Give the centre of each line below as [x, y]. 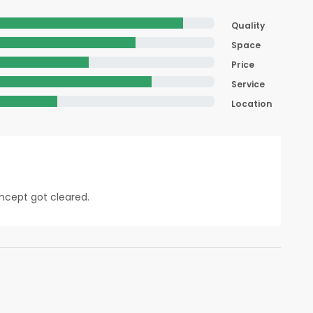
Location [252, 104]
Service [248, 85]
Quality [248, 26]
